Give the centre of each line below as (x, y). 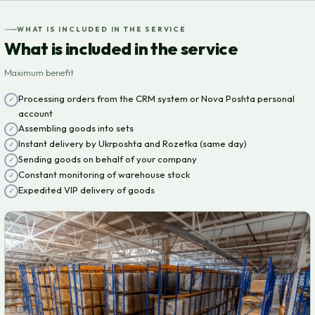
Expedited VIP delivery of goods (86, 190)
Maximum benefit (39, 73)
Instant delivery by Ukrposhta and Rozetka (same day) (133, 144)
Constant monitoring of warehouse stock (104, 175)
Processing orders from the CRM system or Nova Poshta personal (156, 99)
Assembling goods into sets (76, 128)
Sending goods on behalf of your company (108, 159)
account (36, 114)
